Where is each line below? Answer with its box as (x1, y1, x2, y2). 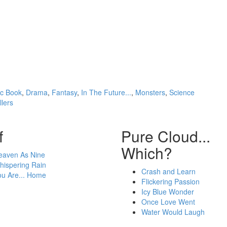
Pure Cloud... (121, 125, 210, 147)
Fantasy (52, 87, 77, 97)
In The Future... (81, 87, 131, 97)
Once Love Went (141, 196, 195, 207)
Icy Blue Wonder (141, 186, 194, 197)
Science (169, 87, 195, 97)
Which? (121, 141, 172, 164)
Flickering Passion (141, 176, 200, 186)
